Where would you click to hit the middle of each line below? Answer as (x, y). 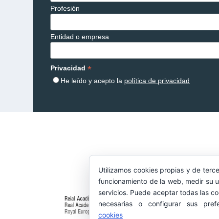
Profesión (65, 8)
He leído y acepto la (93, 80)
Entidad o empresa (80, 36)
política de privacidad (157, 80)
